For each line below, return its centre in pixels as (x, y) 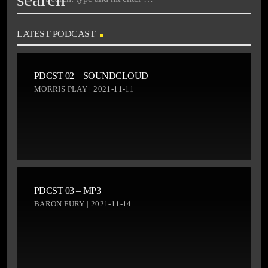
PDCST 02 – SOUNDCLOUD (91, 76)
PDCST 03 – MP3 (67, 190)
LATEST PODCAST (56, 34)
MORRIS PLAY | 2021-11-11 (84, 89)
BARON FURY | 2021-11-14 (83, 203)
